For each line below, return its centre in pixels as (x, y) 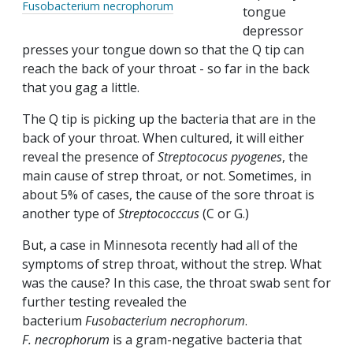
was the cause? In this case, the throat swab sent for (176, 283)
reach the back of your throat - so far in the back (166, 69)
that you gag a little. (82, 88)
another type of (70, 214)
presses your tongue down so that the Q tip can (163, 50)
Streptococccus (159, 214)
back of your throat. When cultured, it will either (163, 138)
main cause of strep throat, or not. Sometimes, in (167, 176)
